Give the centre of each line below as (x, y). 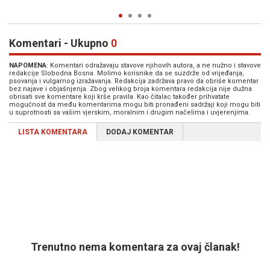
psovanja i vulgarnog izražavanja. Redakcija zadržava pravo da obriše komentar (134, 81)
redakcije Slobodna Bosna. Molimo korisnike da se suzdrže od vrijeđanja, (127, 73)
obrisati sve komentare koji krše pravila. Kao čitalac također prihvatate (119, 97)
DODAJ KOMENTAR (140, 132)
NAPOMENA (28, 65)
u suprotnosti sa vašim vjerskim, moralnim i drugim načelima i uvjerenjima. (130, 112)
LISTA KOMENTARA (53, 132)
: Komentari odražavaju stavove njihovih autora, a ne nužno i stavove (154, 65)
